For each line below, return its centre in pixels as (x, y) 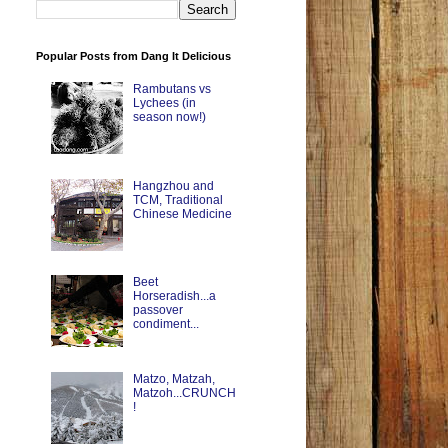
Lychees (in (164, 102)
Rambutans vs (171, 88)
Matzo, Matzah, (173, 379)
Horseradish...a (174, 296)
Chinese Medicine (182, 213)
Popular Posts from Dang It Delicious (133, 56)
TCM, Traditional (177, 199)
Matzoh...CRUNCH (184, 393)
